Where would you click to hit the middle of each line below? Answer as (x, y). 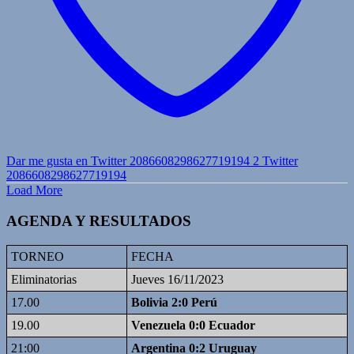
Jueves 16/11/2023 (177, 279)
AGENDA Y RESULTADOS (99, 221)
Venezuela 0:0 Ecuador (193, 325)
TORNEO (38, 256)
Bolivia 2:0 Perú (174, 302)
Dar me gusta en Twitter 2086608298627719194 (128, 161)
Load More (34, 190)
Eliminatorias (44, 279)
